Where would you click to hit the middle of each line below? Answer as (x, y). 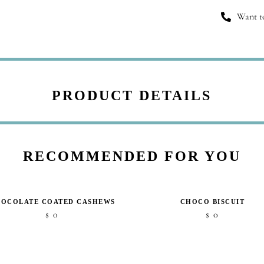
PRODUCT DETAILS (132, 95)
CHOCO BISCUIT (212, 201)
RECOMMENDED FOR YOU (132, 156)
